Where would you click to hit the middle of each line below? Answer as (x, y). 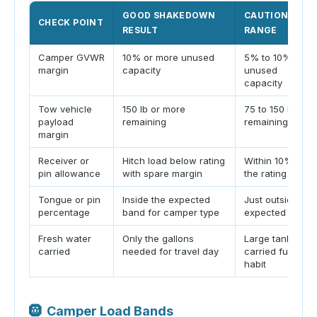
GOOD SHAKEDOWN (169, 15)
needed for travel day (171, 251)
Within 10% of (275, 160)
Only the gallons (158, 238)
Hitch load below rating (174, 160)
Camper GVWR (71, 57)
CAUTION (266, 15)
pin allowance (69, 173)
